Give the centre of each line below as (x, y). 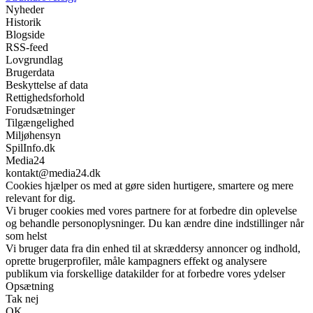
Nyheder (25, 10)
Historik (23, 22)
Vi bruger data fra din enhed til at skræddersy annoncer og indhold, (153, 249)
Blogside (25, 35)
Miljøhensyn (33, 136)
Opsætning (30, 286)
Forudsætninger (40, 110)
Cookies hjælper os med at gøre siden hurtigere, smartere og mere (150, 186)
